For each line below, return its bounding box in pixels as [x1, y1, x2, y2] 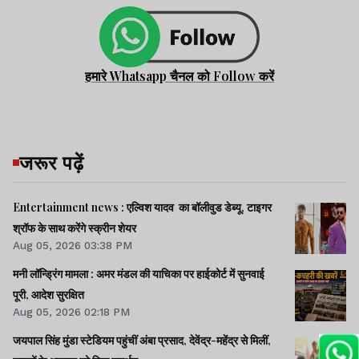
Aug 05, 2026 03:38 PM [13, 238, 132, 252]
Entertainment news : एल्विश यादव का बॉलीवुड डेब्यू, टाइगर [13, 199, 272, 215]
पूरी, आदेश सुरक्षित [13, 287, 84, 303]
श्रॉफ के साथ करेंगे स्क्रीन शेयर [13, 220, 136, 236]
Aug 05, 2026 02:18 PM [13, 305, 130, 319]
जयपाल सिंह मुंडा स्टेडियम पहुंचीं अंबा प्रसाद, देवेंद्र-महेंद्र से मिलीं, [13, 333, 271, 349]
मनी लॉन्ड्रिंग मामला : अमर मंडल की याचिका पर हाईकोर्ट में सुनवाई [13, 266, 264, 282]
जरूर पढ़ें [19, 148, 84, 175]
